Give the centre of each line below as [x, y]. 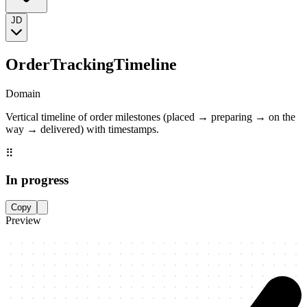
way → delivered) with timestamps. [82, 129]
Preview [23, 221]
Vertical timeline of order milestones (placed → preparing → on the [150, 116]
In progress [37, 180]
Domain [23, 93]
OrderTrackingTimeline [91, 65]
